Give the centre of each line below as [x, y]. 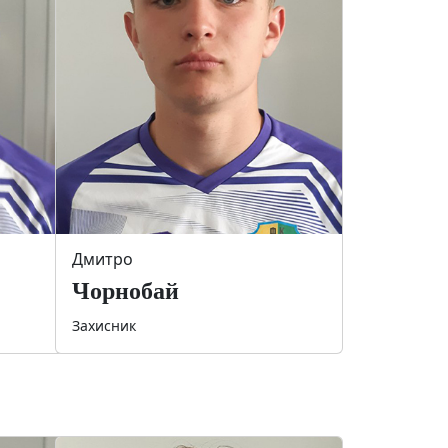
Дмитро [102, 258]
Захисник [104, 325]
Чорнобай [125, 290]
